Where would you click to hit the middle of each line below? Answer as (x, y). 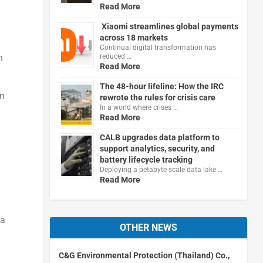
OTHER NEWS (148, 227)
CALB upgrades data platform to (159, 137)
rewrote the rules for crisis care (157, 97)
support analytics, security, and (157, 148)
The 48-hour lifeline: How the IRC (161, 86)
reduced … (115, 56)
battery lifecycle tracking (146, 159)
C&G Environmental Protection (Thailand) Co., (144, 255)
